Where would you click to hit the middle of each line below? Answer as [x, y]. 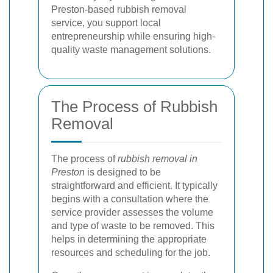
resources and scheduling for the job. [131, 253]
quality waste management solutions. [131, 50]
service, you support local [106, 23]
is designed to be [123, 172]
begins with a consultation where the [130, 199]
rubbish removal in [158, 159]
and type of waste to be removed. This [133, 226]
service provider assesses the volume [132, 212]
